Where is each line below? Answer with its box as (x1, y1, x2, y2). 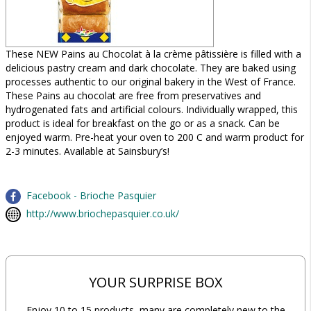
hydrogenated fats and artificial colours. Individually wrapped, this (6, 103, 298, 116)
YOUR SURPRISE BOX (88, 273, 223, 292)
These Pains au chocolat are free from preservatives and (6, 89, 261, 102)
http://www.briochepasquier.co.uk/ (26, 207, 179, 220)
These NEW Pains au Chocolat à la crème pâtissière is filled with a (6, 47, 301, 60)
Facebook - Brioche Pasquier (26, 189, 156, 202)
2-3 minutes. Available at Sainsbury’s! (6, 144, 169, 158)
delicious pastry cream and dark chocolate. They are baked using (6, 61, 296, 74)
